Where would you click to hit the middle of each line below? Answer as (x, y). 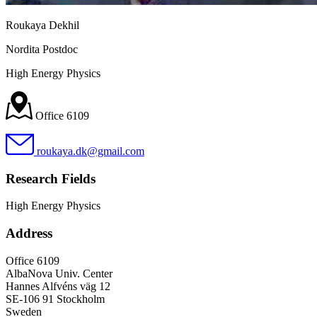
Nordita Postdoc (42, 49)
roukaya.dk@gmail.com (89, 151)
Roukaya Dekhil (42, 25)
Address (29, 234)
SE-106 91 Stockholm (55, 299)
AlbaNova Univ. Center (59, 273)
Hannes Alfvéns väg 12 (58, 286)
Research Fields (51, 178)
